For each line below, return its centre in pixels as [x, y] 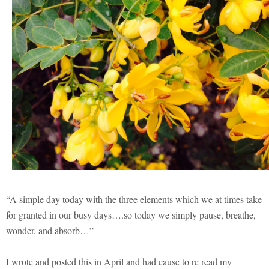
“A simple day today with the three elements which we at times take [134, 199]
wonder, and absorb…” [50, 230]
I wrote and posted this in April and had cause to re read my [119, 261]
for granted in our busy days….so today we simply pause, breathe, [131, 214]
